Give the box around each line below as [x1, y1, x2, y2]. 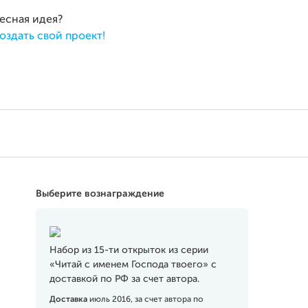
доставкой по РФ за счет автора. [49, 274, 199, 284]
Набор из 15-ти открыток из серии [49, 245, 208, 255]
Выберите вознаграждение [35, 189, 164, 199]
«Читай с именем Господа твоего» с [49, 260, 217, 269]
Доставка [49, 296, 89, 304]
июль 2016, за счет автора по [89, 296, 203, 304]
